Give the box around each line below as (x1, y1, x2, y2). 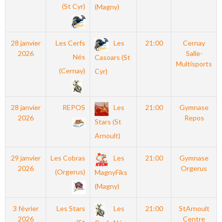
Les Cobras (51, 154, 86, 162)
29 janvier (10, 154, 41, 162)
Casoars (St (94, 53, 130, 62)
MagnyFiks (94, 168, 127, 177)
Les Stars (56, 204, 86, 213)
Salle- (185, 49, 203, 57)
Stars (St (94, 117, 121, 126)
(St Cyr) (62, 2, 86, 10)
